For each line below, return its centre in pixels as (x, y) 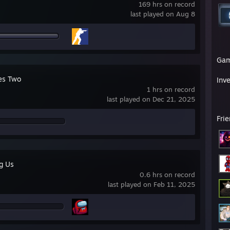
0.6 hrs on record (167, 175)
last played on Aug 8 (163, 14)
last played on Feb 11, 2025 (151, 184)
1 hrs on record (171, 89)
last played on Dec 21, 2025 (151, 99)
